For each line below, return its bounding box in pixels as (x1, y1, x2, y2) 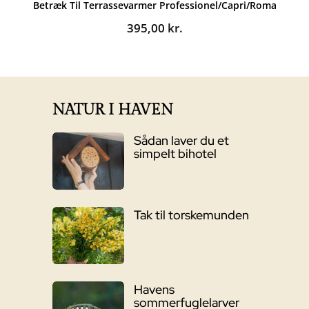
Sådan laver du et (133, 132, 229, 149)
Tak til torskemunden (133, 206, 249, 223)
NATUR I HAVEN (52, 101, 173, 119)
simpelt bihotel (133, 146, 217, 162)
